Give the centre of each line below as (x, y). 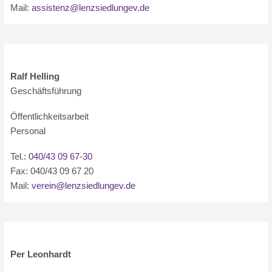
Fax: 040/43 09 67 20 (52, 171)
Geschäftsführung (46, 91)
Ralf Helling (35, 76)
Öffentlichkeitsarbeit (50, 116)
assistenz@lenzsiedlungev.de (91, 8)
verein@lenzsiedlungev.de (84, 185)
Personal (28, 131)
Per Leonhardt (41, 254)
